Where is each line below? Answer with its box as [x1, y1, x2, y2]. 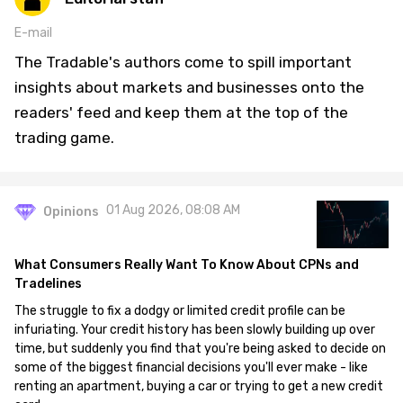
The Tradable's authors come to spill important [14, 53, 352, 71]
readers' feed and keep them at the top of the [14, 103, 348, 121]
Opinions [43, 204, 99, 219]
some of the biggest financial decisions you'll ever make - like [14, 360, 368, 375]
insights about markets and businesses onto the [14, 78, 364, 96]
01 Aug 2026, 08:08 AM [106, 202, 240, 218]
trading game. [14, 129, 114, 147]
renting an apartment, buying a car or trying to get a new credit [14, 379, 383, 394]
